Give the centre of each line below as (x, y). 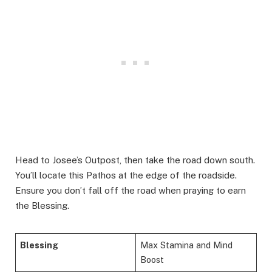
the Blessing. (42, 206)
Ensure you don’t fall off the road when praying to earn (131, 191)
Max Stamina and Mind (187, 245)
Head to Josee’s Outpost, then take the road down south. (135, 160)
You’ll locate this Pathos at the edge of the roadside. (126, 175)
